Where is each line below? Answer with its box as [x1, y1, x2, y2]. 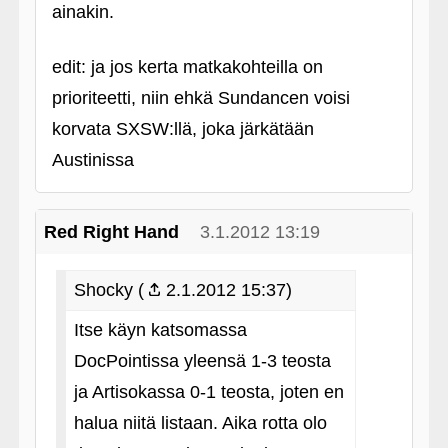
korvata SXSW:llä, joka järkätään [51, 119, 314, 139]
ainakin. [51, 2, 114, 22]
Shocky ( [73, 280, 144, 300]
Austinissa [51, 150, 134, 170]
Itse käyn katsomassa [73, 320, 247, 340]
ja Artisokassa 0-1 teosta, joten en [73, 382, 344, 402]
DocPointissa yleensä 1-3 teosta [73, 351, 331, 371]
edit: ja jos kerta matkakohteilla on [51, 57, 323, 77]
